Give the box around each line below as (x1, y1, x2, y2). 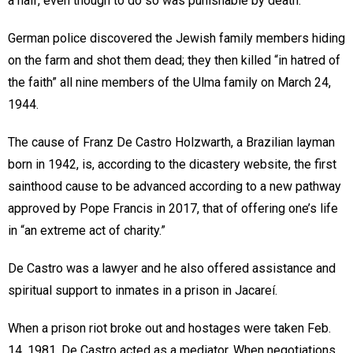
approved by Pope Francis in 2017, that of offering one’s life (8, 201, 338, 217)
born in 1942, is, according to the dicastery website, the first (8, 157, 336, 173)
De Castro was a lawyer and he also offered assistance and (8, 261, 336, 277)
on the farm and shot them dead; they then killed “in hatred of (8, 53, 340, 69)
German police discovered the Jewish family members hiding (8, 31, 345, 46)
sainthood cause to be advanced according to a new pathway (8, 179, 341, 195)
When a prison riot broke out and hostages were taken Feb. (8, 321, 331, 336)
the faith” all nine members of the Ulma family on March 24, (8, 75, 331, 91)
